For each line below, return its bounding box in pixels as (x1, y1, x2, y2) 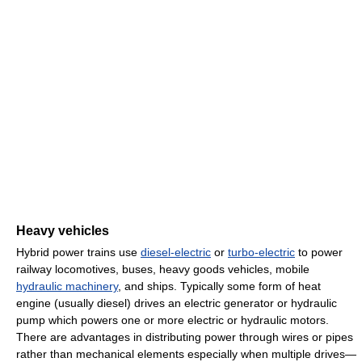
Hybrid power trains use (16, 246, 141, 259)
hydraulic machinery (16, 280, 118, 293)
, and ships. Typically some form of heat (118, 280, 321, 293)
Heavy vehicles (16, 224, 109, 238)
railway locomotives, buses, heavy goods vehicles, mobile (16, 263, 309, 276)
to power (295, 246, 343, 259)
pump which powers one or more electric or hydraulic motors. (16, 314, 329, 327)
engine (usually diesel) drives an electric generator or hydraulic (16, 297, 337, 310)
